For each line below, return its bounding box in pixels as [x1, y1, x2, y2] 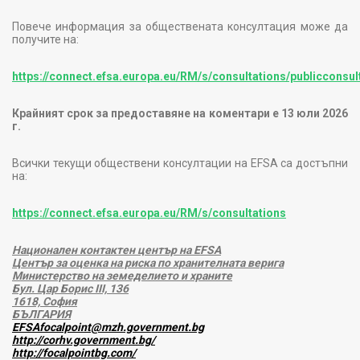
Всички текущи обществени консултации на [12, 156, 251, 170]
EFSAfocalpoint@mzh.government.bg [12, 320, 204, 333]
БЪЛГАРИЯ [12, 307, 71, 321]
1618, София [12, 294, 77, 308]
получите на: [12, 32, 79, 46]
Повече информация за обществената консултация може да [12, 19, 348, 33]
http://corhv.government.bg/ [12, 333, 155, 346]
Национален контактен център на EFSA [12, 243, 221, 256]
